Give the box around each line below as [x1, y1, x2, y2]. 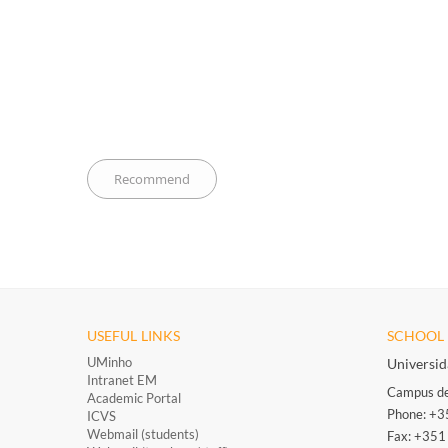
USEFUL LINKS [87, 326, 181, 344]
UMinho [87, 353, 132, 370]
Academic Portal [87, 389, 181, 406]
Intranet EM [87, 371, 157, 388]
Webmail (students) [87, 425, 199, 442]
